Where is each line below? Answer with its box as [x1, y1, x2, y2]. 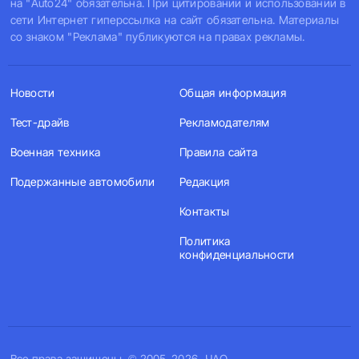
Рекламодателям [179, 115, 270, 129]
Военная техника [10, 145, 101, 159]
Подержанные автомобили [10, 175, 155, 188]
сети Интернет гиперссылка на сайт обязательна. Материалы [10, 13, 340, 26]
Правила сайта [179, 145, 258, 159]
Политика [179, 234, 231, 248]
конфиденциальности [179, 248, 295, 261]
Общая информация [179, 86, 287, 99]
